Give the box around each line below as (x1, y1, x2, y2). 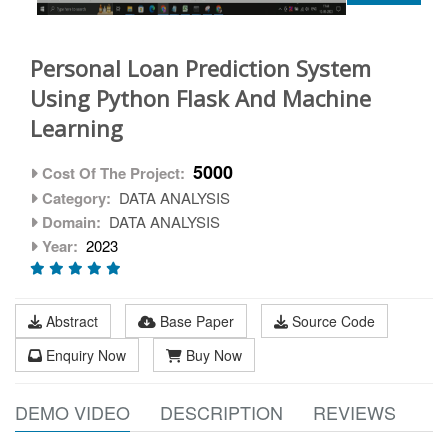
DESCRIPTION (160, 399, 283, 425)
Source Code (288, 311, 375, 331)
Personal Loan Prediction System (30, 53, 371, 83)
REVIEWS (313, 399, 396, 425)
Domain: (38, 211, 105, 233)
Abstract (42, 311, 98, 331)
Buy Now (182, 345, 242, 365)
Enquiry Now (42, 345, 126, 365)
